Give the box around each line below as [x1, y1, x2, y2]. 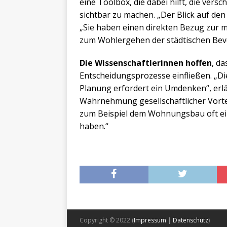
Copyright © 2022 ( [80, 215, 134, 224]
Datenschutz [173, 215, 208, 224]
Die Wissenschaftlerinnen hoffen [80, 57, 212, 68]
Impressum [134, 215, 166, 224]
